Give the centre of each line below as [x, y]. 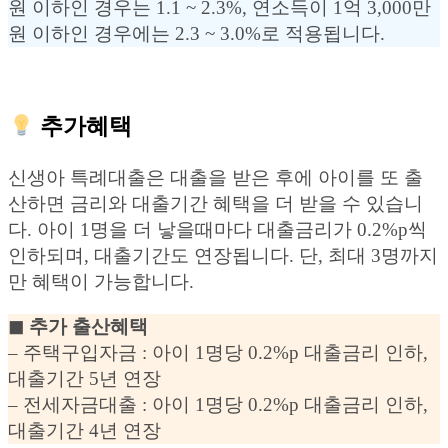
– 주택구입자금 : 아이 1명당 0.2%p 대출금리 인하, [218, 353]
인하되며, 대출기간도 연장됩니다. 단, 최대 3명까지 [223, 256]
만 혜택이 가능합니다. [101, 282]
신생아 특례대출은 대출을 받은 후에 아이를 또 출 [215, 178]
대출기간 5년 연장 [84, 379]
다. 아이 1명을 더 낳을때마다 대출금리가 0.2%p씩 [217, 230]
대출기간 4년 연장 [84, 431]
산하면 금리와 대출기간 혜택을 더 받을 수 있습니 [215, 204]
